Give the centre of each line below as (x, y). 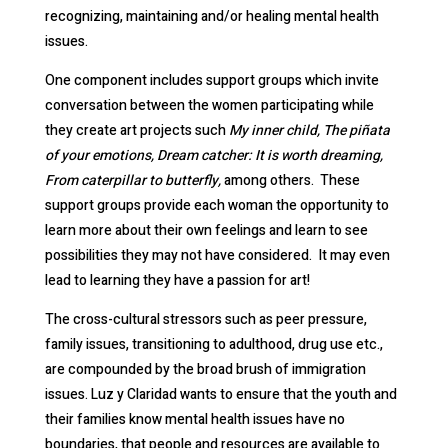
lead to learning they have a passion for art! (177, 281)
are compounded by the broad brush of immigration (205, 370)
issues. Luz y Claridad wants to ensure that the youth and (220, 395)
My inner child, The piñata (309, 131)
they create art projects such (136, 131)
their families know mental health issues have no (194, 420)
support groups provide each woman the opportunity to (216, 206)
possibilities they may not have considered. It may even (217, 256)
